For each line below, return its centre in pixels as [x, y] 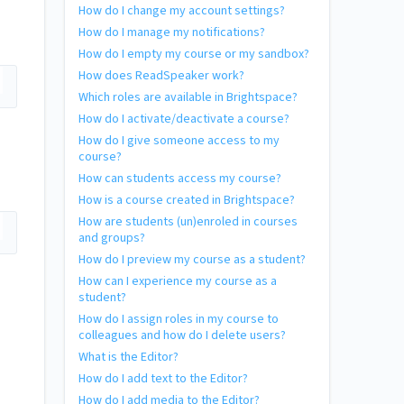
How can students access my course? [180, 179]
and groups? [112, 238]
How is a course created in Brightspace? [187, 200]
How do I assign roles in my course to [179, 319]
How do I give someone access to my [179, 141]
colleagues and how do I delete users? [182, 335]
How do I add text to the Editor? [163, 379]
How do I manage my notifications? [172, 32]
